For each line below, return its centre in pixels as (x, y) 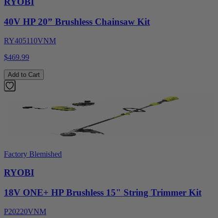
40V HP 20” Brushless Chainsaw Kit (77, 22)
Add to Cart (24, 74)
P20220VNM (25, 211)
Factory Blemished (33, 154)
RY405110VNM (30, 40)
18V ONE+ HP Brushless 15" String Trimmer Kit (103, 193)
